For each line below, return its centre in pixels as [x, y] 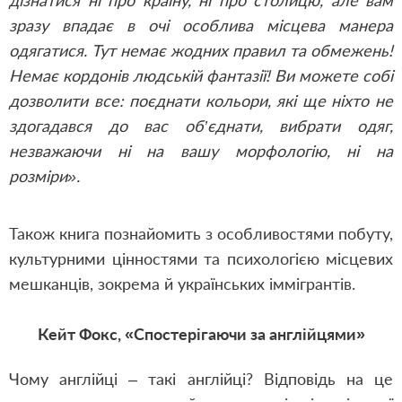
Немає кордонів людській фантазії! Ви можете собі [201, 75]
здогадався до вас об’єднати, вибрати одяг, [201, 126]
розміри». [44, 176]
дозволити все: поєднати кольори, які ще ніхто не [201, 100]
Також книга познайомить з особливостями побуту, [201, 233]
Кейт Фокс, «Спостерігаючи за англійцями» [201, 334]
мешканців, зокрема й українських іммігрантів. [182, 284]
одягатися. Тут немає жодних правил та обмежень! [201, 50]
